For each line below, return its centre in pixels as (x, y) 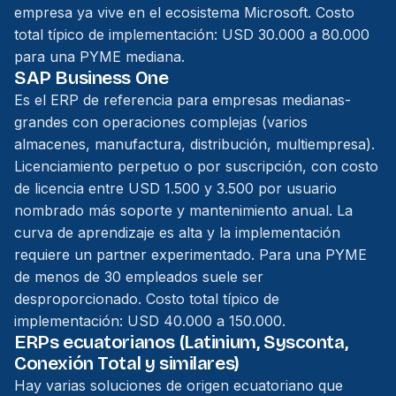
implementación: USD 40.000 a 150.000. (150, 321)
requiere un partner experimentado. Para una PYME (190, 255)
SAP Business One (91, 78)
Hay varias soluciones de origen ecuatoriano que (179, 385)
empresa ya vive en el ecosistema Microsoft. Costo (184, 12)
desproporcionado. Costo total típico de (147, 299)
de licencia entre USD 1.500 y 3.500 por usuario (175, 188)
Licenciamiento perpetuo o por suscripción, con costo (196, 166)
